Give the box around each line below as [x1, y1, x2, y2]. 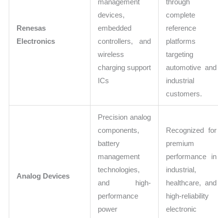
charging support [98, 63, 151, 72]
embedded [98, 24, 132, 33]
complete [166, 11, 196, 19]
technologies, [98, 165, 140, 174]
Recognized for [166, 126, 217, 135]
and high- [98, 179, 151, 187]
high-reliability [166, 192, 209, 200]
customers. [166, 90, 202, 98]
